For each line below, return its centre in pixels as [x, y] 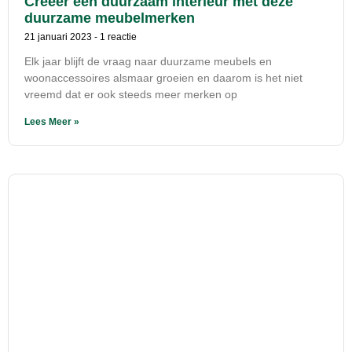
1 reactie [117, 37]
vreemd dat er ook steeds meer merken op [131, 94]
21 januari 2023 [59, 37]
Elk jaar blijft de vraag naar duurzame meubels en [148, 61]
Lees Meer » [52, 121]
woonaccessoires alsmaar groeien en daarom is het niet [163, 77]
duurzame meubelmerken [110, 18]
